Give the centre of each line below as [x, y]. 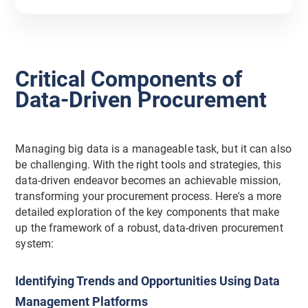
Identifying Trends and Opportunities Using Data [148, 281]
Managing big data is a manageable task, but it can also [153, 150]
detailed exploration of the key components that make [147, 213]
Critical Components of [129, 79]
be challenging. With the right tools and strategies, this [148, 165]
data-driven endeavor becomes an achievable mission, [148, 181]
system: [35, 244]
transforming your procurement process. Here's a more [148, 197]
